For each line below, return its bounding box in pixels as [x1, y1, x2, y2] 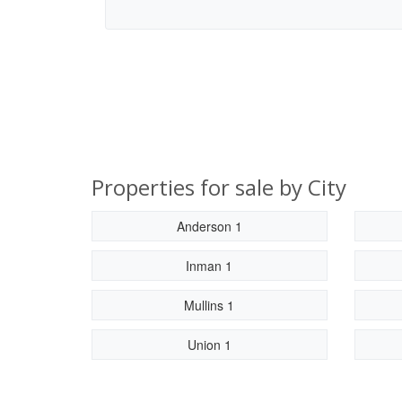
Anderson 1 [176, 217, 242, 235]
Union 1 [187, 336, 232, 354]
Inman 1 [186, 257, 233, 275]
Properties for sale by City [92, 172, 346, 202]
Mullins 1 [184, 296, 235, 314]
